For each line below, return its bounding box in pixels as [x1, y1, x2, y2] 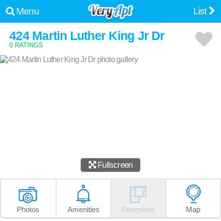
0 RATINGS [9, 41, 43, 49]
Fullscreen [95, 159, 133, 170]
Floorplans [121, 205, 155, 214]
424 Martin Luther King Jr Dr [9, 28, 165, 42]
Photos [17, 205, 40, 214]
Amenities [67, 205, 100, 214]
